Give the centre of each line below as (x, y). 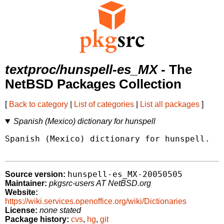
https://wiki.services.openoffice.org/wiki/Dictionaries (96, 201)
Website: (21, 192)
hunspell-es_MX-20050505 (125, 174)
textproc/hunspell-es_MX (81, 70)
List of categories (104, 104)
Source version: (35, 174)
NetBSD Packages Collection (93, 84)
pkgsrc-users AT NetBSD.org (100, 183)
